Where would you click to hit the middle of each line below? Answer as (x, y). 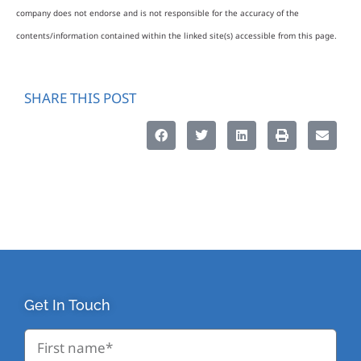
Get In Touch (67, 305)
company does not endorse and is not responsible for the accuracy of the (158, 13)
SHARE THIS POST (80, 98)
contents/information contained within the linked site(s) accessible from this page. (176, 36)
